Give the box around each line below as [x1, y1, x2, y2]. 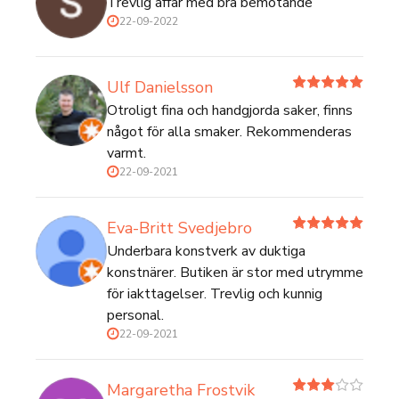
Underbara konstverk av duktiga [107, 241, 305, 261]
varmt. [107, 143, 146, 163]
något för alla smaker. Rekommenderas [107, 122, 352, 142]
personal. [107, 305, 164, 325]
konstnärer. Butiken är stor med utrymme [107, 263, 363, 282]
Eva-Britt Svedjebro [107, 217, 252, 239]
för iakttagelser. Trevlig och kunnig [107, 284, 322, 304]
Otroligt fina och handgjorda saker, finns [107, 101, 353, 120]
